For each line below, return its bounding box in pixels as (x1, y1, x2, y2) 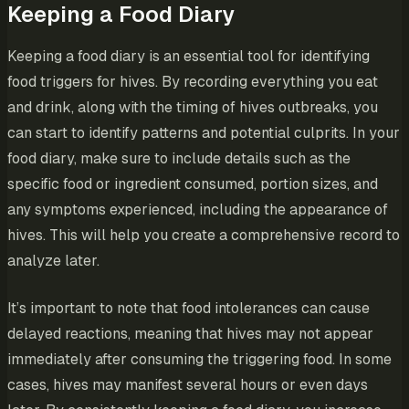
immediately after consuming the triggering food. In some (7, 350, 392, 370)
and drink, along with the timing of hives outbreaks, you (7, 98, 378, 118)
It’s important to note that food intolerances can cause (7, 299, 370, 319)
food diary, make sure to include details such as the (7, 149, 351, 169)
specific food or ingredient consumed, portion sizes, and (7, 174, 378, 194)
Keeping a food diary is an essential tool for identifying (7, 47, 370, 67)
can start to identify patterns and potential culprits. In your (7, 123, 400, 143)
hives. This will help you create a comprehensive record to (7, 225, 400, 246)
